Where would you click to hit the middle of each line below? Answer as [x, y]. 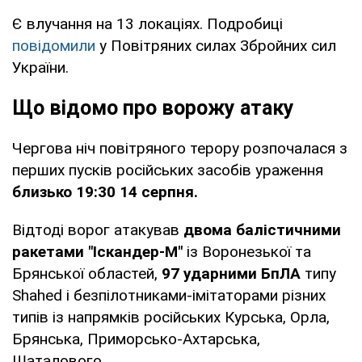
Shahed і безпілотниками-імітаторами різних [169, 295]
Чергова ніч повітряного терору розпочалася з [180, 148]
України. [40, 67]
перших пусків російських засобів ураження [168, 170]
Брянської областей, [87, 273]
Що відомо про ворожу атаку [153, 107]
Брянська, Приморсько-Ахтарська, [136, 339]
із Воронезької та [247, 251]
